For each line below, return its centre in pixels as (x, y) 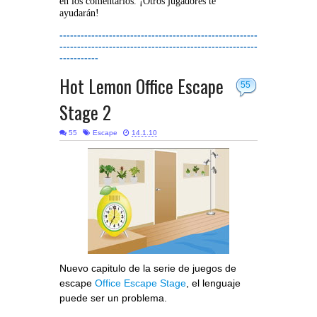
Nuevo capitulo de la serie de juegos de (148, 269)
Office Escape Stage (140, 283)
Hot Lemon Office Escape (142, 86)
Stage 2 (85, 113)
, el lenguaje (213, 283)
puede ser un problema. (113, 298)
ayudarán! (79, 13)
